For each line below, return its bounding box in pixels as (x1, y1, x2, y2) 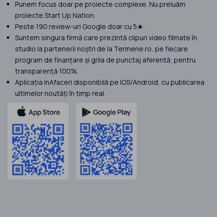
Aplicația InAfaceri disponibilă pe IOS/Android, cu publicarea (15, 77, 204, 87)
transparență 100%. (15, 66, 78, 76)
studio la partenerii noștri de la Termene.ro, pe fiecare (15, 44, 188, 54)
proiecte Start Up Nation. (15, 11, 95, 20)
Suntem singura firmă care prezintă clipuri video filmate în (15, 33, 197, 43)
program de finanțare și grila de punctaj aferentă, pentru (15, 55, 196, 65)
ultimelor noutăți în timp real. (15, 89, 106, 98)
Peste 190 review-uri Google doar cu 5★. (15, 22, 145, 31)
